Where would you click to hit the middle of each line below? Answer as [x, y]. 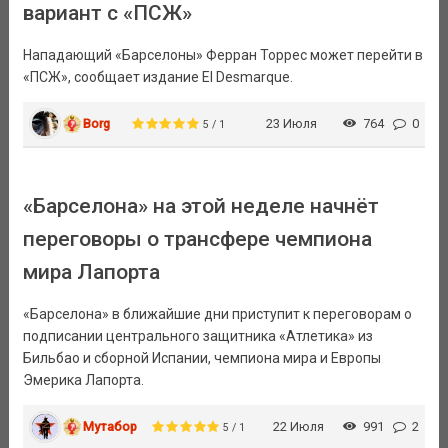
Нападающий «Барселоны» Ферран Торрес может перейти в [222, 54]
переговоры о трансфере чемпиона [197, 238]
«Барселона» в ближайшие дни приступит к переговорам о [217, 313]
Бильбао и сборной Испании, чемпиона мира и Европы [201, 357]
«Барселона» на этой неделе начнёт [200, 205]
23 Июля [291, 123]
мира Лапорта [91, 271]
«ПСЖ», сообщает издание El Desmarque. [157, 76]
